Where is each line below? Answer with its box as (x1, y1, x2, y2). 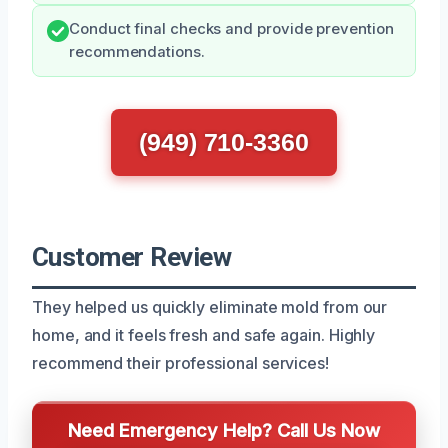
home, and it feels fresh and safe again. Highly (32, 324, 376, 345)
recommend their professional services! (32, 352, 329, 373)
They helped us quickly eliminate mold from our (32, 296, 388, 317)
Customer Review (32, 241, 232, 272)
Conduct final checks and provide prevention (69, 19, 394, 38)
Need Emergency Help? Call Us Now (68, 418, 380, 441)
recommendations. (69, 42, 205, 61)
